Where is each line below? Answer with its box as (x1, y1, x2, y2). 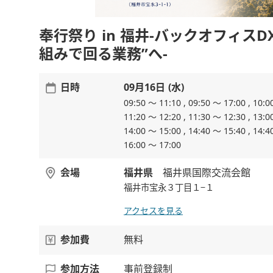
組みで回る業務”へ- (39, 47, 168, 62)
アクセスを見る (124, 207, 183, 215)
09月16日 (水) (124, 83, 184, 93)
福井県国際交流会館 (163, 168, 250, 178)
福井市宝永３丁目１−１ (124, 183, 214, 192)
